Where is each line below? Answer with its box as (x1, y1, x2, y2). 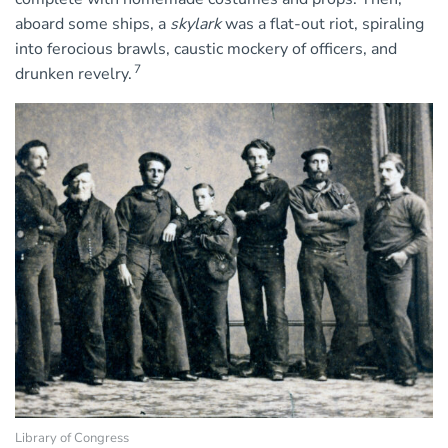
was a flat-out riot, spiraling (221, 13, 424, 36)
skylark (170, 13, 221, 36)
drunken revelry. (15, 63, 132, 86)
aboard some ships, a (15, 13, 170, 36)
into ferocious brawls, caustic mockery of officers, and (15, 38, 397, 61)
